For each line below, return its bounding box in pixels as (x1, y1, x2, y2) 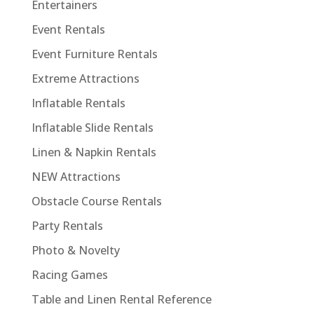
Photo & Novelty (31, 242, 120, 258)
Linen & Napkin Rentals (31, 144, 156, 160)
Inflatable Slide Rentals (31, 119, 153, 135)
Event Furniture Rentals (31, 46, 158, 62)
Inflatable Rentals (31, 95, 125, 111)
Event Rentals (31, 21, 105, 37)
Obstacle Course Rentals (31, 193, 162, 209)
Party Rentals (31, 217, 103, 233)
